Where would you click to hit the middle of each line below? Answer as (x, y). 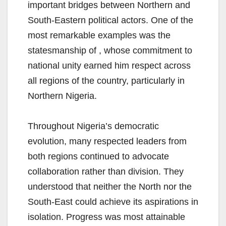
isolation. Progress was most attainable (106, 217)
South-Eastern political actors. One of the (110, 20)
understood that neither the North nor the (110, 187)
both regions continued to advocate (98, 157)
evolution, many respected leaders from (107, 142)
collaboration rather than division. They (106, 172)
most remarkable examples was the (99, 36)
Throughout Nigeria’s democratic (93, 126)
